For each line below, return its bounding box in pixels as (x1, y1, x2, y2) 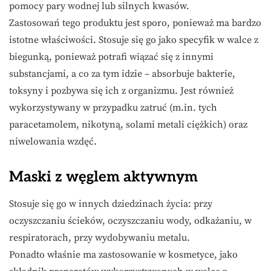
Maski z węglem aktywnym (9, 168, 198, 186)
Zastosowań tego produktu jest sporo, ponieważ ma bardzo (9, 17, 261, 30)
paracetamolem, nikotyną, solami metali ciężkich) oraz (9, 119, 247, 131)
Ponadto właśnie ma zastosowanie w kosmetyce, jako (9, 249, 238, 261)
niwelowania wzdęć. (9, 135, 97, 148)
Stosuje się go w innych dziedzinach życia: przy (9, 198, 212, 211)
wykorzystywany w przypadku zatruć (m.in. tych (9, 102, 217, 114)
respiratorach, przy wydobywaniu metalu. (9, 232, 190, 244)
